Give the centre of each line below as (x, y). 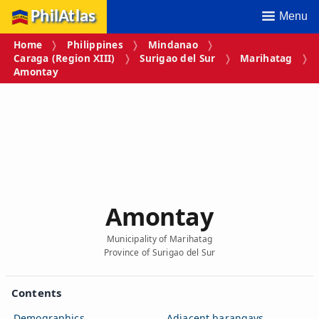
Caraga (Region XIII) (64, 58)
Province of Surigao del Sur (159, 252)
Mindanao (173, 45)
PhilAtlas (63, 17)
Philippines (95, 45)
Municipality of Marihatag (159, 239)
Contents (37, 292)
